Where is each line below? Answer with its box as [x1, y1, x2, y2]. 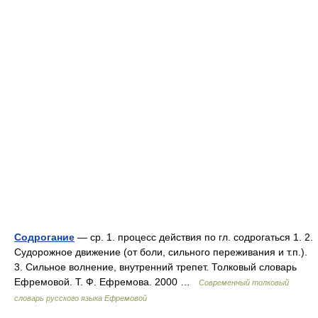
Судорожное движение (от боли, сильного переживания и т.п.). [14, 246, 307, 258]
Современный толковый [199, 278, 289, 287]
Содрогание [14, 231, 75, 243]
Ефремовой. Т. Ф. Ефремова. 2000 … [14, 276, 199, 287]
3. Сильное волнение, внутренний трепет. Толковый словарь [14, 261, 297, 273]
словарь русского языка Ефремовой [14, 294, 147, 302]
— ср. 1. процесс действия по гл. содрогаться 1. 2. [75, 231, 313, 243]
